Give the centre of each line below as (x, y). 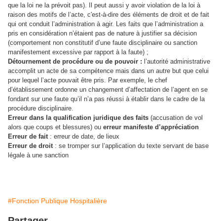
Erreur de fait (28, 136)
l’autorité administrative (176, 61)
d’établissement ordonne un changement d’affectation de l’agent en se (108, 90)
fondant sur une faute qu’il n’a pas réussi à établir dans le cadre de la (106, 99)
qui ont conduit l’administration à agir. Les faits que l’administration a (106, 24)
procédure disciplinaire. (41, 108)
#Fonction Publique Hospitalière (57, 201)
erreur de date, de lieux (87, 136)
